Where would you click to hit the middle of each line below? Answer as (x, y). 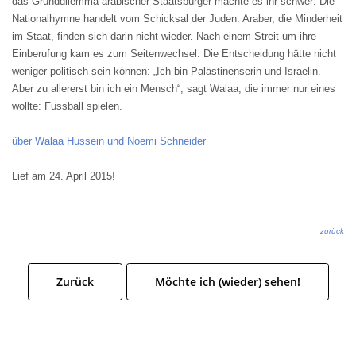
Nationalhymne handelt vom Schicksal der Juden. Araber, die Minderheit (177, 19)
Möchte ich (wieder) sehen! (227, 281)
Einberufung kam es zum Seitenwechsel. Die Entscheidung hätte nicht (174, 54)
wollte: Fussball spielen (66, 106)
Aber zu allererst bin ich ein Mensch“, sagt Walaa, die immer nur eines (174, 89)
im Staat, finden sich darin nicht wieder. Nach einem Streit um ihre (164, 36)
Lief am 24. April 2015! (64, 176)
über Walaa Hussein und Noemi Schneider (109, 141)
